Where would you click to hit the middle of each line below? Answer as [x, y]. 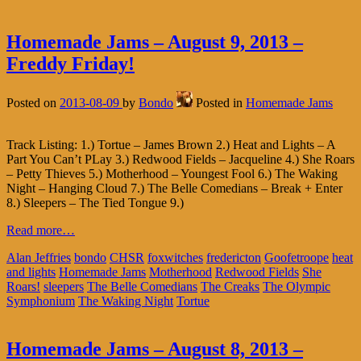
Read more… [41, 230]
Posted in [221, 102]
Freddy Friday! [71, 63]
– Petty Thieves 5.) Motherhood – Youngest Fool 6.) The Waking [172, 173]
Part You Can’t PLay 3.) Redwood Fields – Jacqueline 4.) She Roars [180, 159]
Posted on [33, 102]
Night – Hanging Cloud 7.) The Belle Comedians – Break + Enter [174, 188]
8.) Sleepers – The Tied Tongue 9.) [95, 202]
